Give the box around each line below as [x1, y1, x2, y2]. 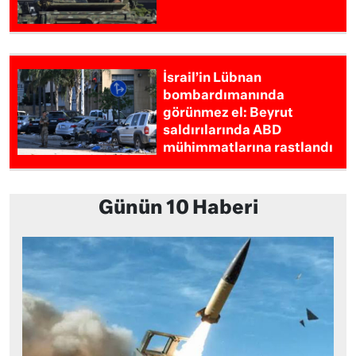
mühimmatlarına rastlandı [163, 142, 334, 156]
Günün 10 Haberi [98, 199, 258, 219]
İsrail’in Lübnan [163, 72, 262, 86]
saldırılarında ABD [163, 125, 282, 138]
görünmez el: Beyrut [163, 107, 294, 121]
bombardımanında [163, 90, 285, 103]
